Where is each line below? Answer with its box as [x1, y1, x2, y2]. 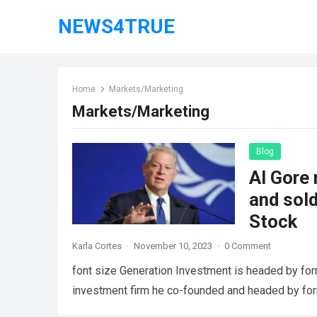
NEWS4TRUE [58, 15, 175, 38]
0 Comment [224, 241, 271, 251]
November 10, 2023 [134, 241, 212, 251]
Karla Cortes [72, 241, 122, 251]
